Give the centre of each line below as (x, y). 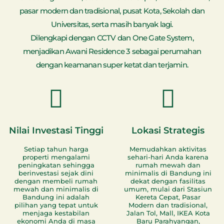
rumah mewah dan (168, 165)
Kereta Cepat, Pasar (168, 197)
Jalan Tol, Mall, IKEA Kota (168, 213)
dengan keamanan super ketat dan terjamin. (112, 65)
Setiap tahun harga (56, 149)
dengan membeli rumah (56, 181)
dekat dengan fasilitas (168, 181)
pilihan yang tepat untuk (56, 205)
